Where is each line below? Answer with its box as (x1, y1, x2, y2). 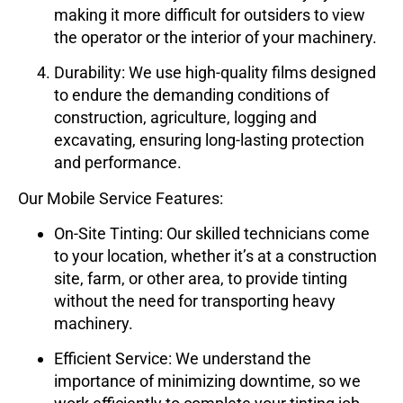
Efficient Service (54, 349, 168, 369)
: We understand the (168, 349, 311, 369)
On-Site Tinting (54, 224, 159, 244)
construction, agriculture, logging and (54, 108, 317, 128)
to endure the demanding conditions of (54, 85, 329, 105)
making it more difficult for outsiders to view (54, 4, 365, 24)
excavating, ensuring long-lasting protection (54, 130, 364, 150)
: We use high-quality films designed (121, 63, 376, 83)
